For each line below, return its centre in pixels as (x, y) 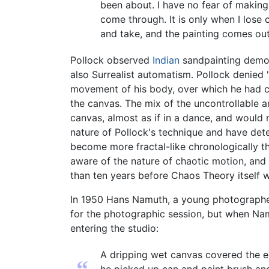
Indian (166, 60)
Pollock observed (111, 60)
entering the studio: (114, 228)
